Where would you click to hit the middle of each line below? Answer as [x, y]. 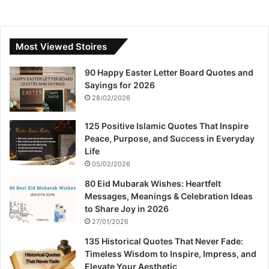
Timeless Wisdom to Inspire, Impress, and [171, 254]
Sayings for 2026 [120, 85]
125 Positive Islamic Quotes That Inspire [167, 126]
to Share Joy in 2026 [127, 209]
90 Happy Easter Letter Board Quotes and [169, 73]
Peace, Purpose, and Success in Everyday [170, 139]
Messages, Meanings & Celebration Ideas [169, 196]
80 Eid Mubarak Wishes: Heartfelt [153, 184]
